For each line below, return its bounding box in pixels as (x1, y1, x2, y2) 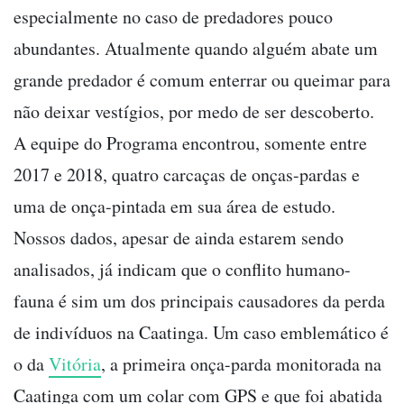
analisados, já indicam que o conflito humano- (14, 256, 351, 281)
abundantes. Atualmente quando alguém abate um (14, 35, 378, 60)
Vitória (49, 351, 101, 376)
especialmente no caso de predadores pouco (14, 4, 333, 29)
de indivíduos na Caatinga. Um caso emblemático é (14, 319, 389, 344)
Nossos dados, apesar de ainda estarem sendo (14, 225, 344, 250)
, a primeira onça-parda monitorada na (101, 351, 381, 376)
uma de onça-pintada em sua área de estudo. (14, 193, 335, 218)
